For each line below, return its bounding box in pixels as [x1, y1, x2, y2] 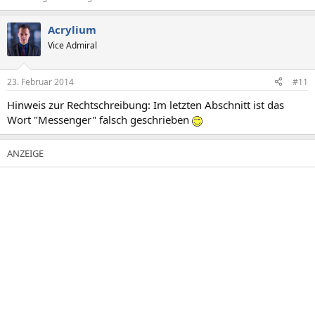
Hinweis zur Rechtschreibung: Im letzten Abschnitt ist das [7, 97, 284, 112]
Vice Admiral [48, 39, 97, 51]
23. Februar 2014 [7, 75, 74, 88]
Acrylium [48, 22, 96, 37]
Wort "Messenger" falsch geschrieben [7, 112, 192, 127]
